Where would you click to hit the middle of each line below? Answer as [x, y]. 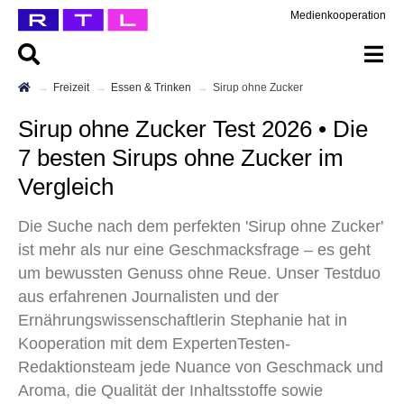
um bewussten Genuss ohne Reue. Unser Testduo [199, 273]
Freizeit [74, 87]
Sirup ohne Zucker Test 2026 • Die [26, 129]
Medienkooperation [338, 15]
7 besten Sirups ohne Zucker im [181, 158]
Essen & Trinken [155, 87]
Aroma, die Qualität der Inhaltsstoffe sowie [170, 390]
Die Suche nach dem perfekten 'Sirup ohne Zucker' [201, 226]
